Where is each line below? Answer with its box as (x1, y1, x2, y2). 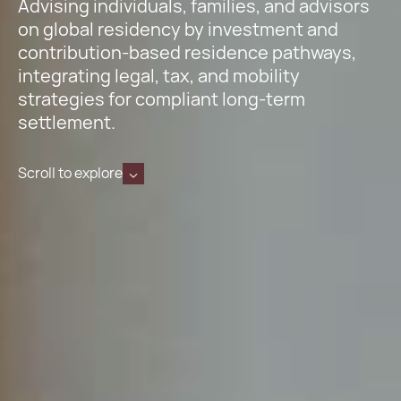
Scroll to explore (18, 164, 123, 183)
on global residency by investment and (18, 18, 338, 41)
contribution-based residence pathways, (18, 41, 356, 64)
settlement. (18, 111, 115, 134)
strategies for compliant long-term (18, 88, 305, 111)
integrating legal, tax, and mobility (18, 64, 300, 88)
